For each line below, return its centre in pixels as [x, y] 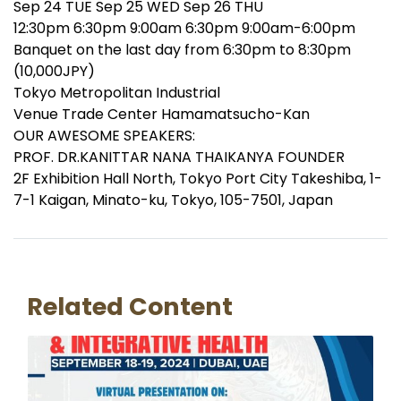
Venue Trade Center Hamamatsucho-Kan [162, 114]
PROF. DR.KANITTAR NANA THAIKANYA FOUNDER [179, 157]
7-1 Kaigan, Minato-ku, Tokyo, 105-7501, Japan [173, 200]
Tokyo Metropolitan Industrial [117, 92]
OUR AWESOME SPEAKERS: [104, 135]
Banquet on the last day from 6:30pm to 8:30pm [182, 49]
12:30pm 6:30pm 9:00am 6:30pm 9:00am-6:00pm [184, 28]
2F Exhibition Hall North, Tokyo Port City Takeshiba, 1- [198, 178]
